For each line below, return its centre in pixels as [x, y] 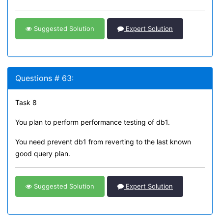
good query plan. [43, 153]
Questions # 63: [44, 78]
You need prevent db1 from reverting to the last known [103, 142]
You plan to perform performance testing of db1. [93, 122]
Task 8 [26, 102]
